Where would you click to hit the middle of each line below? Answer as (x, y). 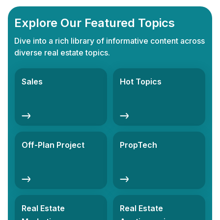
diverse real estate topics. (62, 53)
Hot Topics (141, 82)
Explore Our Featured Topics (95, 23)
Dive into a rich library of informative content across (110, 41)
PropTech (138, 145)
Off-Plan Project (53, 145)
